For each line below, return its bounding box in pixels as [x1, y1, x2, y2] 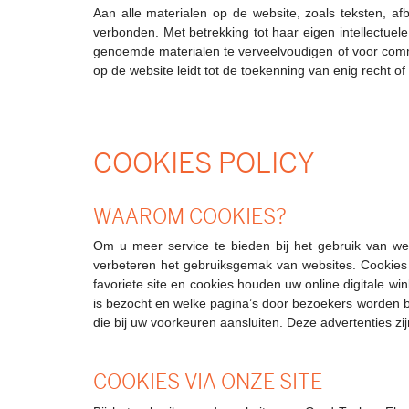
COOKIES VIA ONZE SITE [93, 370, 322, 394]
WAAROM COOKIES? [93, 204, 287, 228]
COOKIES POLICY [93, 145, 315, 179]
